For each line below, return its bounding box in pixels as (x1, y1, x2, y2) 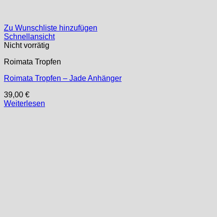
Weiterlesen (4, 99, 45, 108)
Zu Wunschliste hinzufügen (4, 23, 97, 32)
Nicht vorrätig (4, 41, 49, 49)
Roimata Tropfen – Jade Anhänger (4, 74, 122, 82)
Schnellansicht (4, 32, 55, 41)
